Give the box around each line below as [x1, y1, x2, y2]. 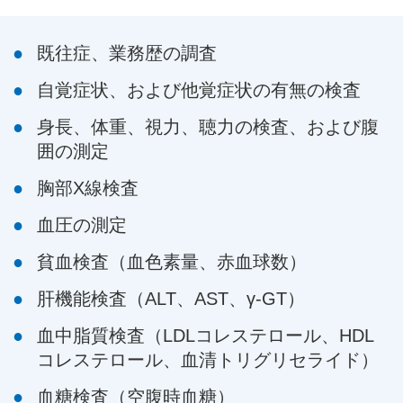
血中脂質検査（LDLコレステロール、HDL [37, 325, 375, 345]
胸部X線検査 [37, 177, 139, 198]
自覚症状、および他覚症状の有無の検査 [37, 79, 362, 100]
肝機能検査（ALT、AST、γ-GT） [37, 288, 306, 309]
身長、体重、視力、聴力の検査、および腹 [37, 116, 380, 137]
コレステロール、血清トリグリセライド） [37, 349, 380, 370]
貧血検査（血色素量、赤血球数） [37, 251, 308, 272]
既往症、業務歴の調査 [37, 42, 218, 63]
